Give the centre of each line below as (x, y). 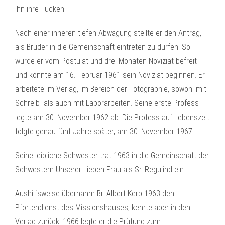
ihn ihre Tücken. (40, 9)
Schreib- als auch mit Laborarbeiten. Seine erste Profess (107, 103)
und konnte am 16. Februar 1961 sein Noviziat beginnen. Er (110, 75)
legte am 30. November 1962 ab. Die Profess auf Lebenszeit (112, 117)
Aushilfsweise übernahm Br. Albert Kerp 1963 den (95, 194)
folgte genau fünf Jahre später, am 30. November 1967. (104, 131)
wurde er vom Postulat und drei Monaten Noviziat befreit (106, 61)
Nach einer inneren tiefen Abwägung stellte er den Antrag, (108, 33)
